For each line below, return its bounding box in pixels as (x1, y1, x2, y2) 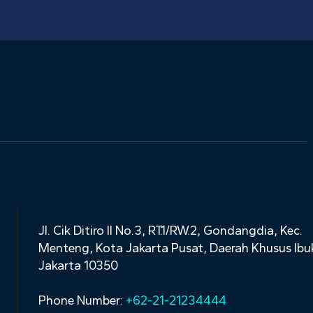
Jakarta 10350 (38, 257, 118, 273)
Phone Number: (38, 292, 126, 308)
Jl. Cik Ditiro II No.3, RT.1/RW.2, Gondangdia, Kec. (38, 222, 303, 238)
